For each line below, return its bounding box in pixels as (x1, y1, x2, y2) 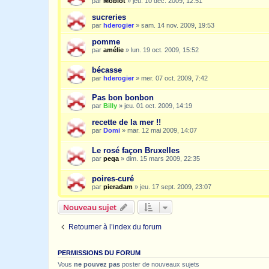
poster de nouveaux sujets (120, 260, 199, 268)
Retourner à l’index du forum (68, 222, 162, 231)
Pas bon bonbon (92, 93, 154, 103)
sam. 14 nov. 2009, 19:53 (141, 22, 214, 29)
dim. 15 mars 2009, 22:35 (126, 154, 200, 162)
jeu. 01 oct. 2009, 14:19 (124, 102, 192, 110)
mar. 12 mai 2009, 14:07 (127, 127, 197, 134)
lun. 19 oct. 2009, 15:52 (131, 46, 199, 54)
